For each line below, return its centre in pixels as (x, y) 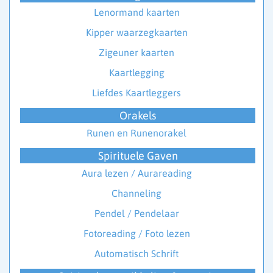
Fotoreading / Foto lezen (136, 234)
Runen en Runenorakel (136, 133)
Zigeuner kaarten (136, 53)
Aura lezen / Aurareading (136, 173)
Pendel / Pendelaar (136, 214)
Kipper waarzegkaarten (136, 33)
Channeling (136, 193)
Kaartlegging (136, 73)
